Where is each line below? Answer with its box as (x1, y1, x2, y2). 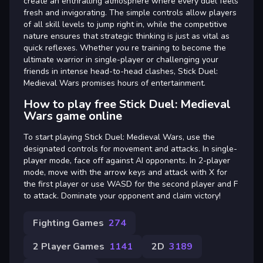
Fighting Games (33, 216, 104, 230)
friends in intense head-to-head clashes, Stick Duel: (23, 65, 218, 77)
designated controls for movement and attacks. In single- (23, 143, 237, 154)
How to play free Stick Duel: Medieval (23, 96, 231, 112)
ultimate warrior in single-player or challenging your (23, 53, 218, 65)
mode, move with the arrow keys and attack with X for (23, 166, 227, 178)
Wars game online (23, 107, 122, 124)
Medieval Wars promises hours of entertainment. (23, 77, 205, 89)
